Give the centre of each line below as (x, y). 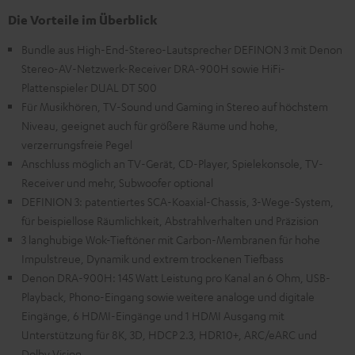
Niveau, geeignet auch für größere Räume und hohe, (150, 126)
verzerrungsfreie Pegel (77, 145)
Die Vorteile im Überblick (82, 20)
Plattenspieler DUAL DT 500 (89, 88)
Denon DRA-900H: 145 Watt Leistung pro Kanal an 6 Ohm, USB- (176, 278)
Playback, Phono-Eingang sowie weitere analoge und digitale (168, 297)
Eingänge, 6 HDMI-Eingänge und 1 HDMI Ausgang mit (153, 316)
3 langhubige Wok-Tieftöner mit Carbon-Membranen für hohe (171, 240)
